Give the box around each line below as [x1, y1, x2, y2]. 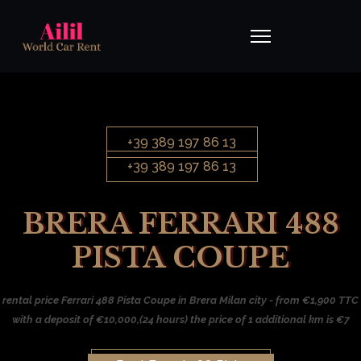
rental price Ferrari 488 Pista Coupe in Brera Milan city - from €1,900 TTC [2, 294, 359, 306]
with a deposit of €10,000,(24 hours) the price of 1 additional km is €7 [11, 313, 350, 326]
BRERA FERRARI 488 [22, 206, 339, 241]
